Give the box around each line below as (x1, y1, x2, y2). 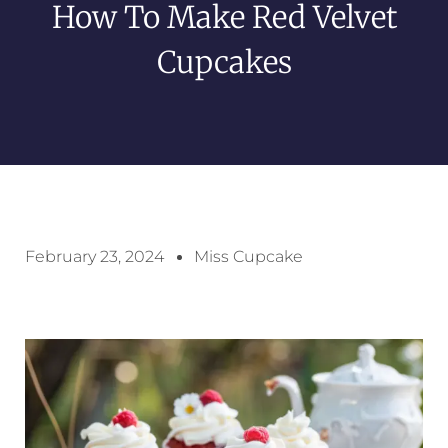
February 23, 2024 (25, 247, 164, 267)
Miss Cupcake (194, 247, 303, 267)
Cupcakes (156, 43, 292, 82)
